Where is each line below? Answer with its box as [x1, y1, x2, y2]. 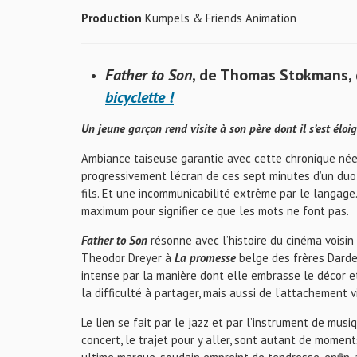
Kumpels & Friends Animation [142, 10, 296, 25]
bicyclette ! [105, 87, 174, 108]
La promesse [175, 250, 236, 265]
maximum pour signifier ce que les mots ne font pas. [81, 203, 349, 218]
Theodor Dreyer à [81, 250, 175, 265]
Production [81, 10, 142, 25]
